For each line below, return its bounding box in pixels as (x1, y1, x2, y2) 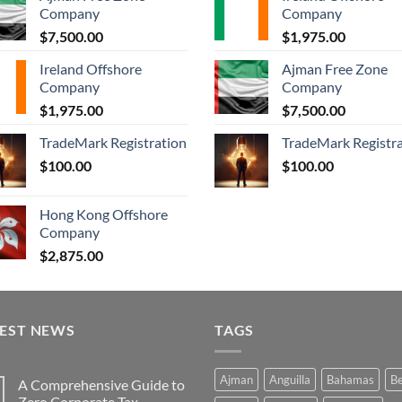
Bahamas (327, 372, 374, 388)
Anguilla (269, 372, 310, 388)
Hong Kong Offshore (39, 205, 168, 223)
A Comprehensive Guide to (18, 376, 185, 394)
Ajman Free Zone (282, 59, 388, 77)
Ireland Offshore (39, 59, 142, 77)
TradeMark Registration (39, 133, 187, 151)
